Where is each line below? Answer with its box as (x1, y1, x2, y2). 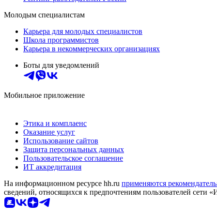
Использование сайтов (23, 137, 98, 145)
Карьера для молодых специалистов (23, 27, 142, 36)
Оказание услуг (23, 128, 75, 137)
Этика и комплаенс (23, 119, 87, 128)
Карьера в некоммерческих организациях (23, 45, 160, 53)
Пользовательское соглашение (23, 154, 123, 163)
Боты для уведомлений (23, 61, 99, 70)
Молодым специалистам (4, 11, 85, 19)
